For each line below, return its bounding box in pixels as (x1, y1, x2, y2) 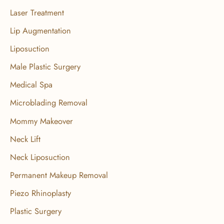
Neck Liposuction (10, 150, 70, 163)
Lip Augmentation (10, 24, 71, 37)
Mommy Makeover (10, 114, 73, 127)
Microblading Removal (10, 96, 87, 109)
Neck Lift (10, 132, 40, 145)
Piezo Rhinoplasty (10, 186, 71, 199)
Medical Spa (10, 78, 52, 91)
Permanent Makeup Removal (10, 168, 108, 181)
